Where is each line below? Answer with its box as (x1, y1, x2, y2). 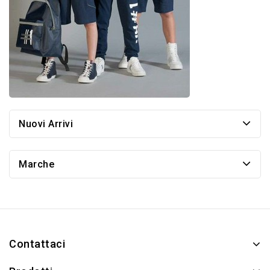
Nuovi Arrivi (19, 118, 73, 130)
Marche (19, 159, 54, 171)
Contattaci (9, 237, 65, 251)
